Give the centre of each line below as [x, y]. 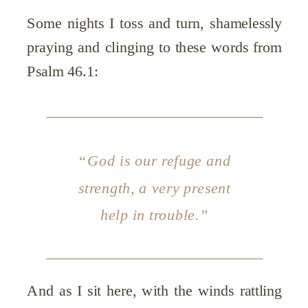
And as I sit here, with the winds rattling [155, 290]
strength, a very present [155, 187]
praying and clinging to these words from [155, 47]
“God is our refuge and [155, 161]
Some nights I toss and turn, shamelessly [155, 23]
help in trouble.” [154, 214]
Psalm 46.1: [63, 71]
